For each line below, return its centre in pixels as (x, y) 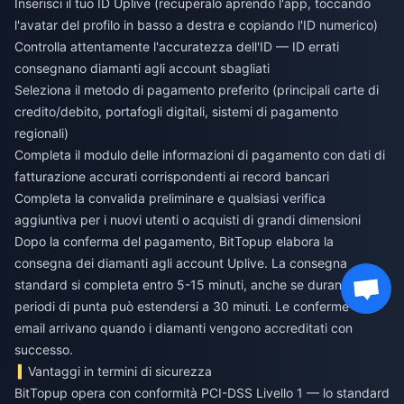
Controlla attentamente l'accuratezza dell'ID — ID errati (177, 47)
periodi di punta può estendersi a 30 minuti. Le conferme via (192, 307)
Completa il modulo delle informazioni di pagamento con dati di (200, 155)
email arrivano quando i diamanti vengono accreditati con (184, 328)
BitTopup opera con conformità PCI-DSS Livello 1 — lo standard (202, 393)
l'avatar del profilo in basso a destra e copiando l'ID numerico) (196, 25)
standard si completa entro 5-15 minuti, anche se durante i (187, 285)
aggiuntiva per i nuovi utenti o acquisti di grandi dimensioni (188, 220)
